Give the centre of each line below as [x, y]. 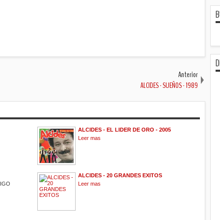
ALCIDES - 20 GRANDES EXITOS [120, 175]
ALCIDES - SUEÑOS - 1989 [169, 85]
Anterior [188, 74]
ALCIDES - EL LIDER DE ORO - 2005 [124, 129]
